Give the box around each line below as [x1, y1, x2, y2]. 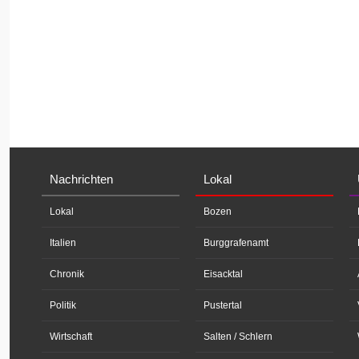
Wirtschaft [50, 330, 92, 342]
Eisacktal [204, 268, 243, 280]
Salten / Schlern [204, 330, 272, 342]
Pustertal [204, 299, 242, 311]
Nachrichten [50, 171, 113, 186]
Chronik [50, 268, 84, 280]
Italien [50, 236, 76, 248]
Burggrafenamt [204, 236, 268, 248]
